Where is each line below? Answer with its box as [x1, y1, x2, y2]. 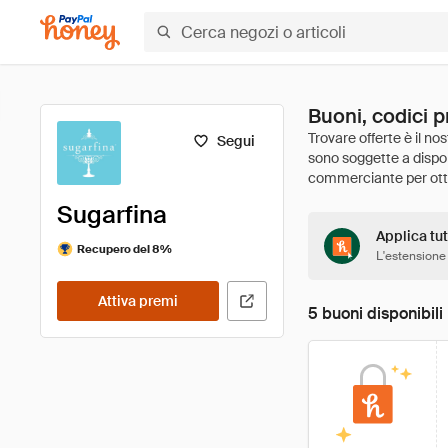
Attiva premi [98, 292, 178, 310]
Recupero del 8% [77, 241, 172, 256]
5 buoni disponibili [308, 303, 443, 324]
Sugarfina [57, 199, 167, 230]
